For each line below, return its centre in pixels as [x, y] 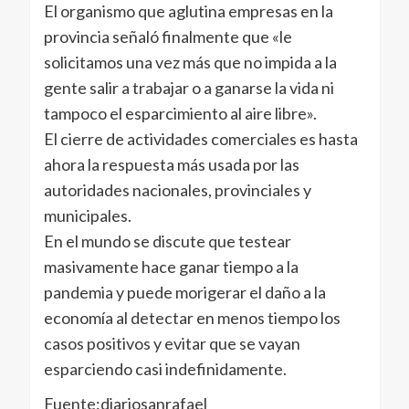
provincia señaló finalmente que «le [168, 37]
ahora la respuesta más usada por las [171, 165]
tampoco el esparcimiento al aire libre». [180, 114]
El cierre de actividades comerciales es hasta [200, 139]
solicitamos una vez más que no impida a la [190, 63]
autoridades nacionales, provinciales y [177, 190]
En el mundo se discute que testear [167, 241]
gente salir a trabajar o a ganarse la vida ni [189, 88]
